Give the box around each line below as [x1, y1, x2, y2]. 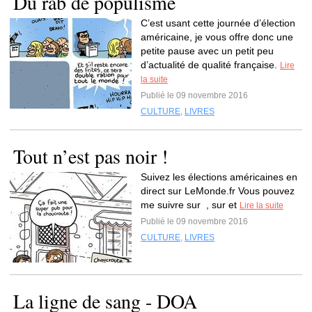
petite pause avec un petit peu [141, 45, 274, 56]
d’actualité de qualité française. [141, 59, 280, 70]
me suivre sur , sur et [141, 199, 240, 210]
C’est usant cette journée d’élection [141, 17, 295, 29]
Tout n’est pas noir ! [13, 143, 168, 169]
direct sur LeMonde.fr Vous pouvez [141, 185, 295, 196]
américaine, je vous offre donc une [141, 31, 293, 42]
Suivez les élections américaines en [141, 171, 297, 182]
